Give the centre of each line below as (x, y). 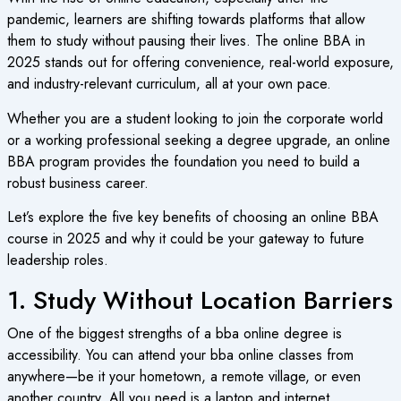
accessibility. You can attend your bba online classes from (180, 355)
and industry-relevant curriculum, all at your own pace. (169, 84)
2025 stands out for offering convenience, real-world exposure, (200, 63)
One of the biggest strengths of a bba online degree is (174, 334)
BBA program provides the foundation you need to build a (183, 161)
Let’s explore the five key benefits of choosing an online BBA (192, 218)
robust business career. (77, 183)
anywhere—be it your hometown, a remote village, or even (183, 377)
